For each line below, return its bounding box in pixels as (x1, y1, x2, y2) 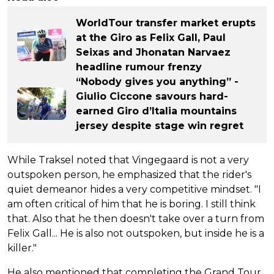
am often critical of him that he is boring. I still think (7, 198, 256, 210)
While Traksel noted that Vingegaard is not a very (7, 154, 249, 166)
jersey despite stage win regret (76, 119, 243, 131)
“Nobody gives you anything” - (76, 75, 239, 87)
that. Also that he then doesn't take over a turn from (7, 212, 264, 224)
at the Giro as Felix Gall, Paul (76, 31, 226, 43)
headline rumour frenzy (76, 61, 202, 73)
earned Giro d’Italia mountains (76, 105, 237, 117)
